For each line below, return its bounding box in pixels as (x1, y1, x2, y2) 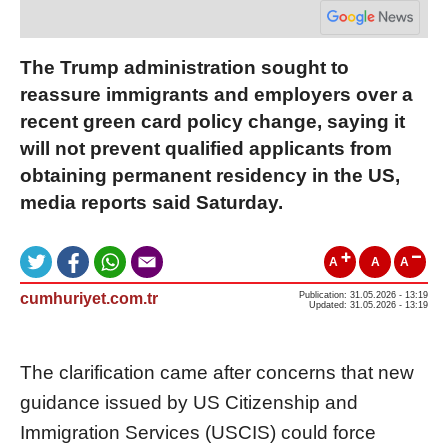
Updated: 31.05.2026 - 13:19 (309, 299, 428, 310)
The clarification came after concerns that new (20, 361, 414, 383)
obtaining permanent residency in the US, (20, 164, 400, 186)
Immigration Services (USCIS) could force (20, 421, 376, 443)
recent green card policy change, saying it (20, 110, 405, 132)
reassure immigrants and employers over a (20, 83, 413, 105)
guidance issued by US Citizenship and (20, 391, 358, 413)
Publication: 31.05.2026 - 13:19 (299, 289, 428, 300)
